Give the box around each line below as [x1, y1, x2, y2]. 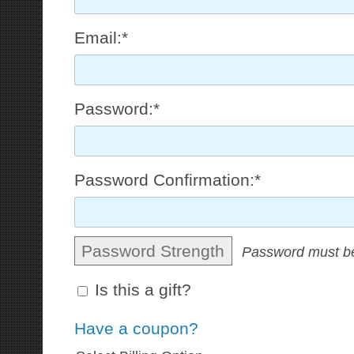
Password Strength [81, 241, 225, 260]
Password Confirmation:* [73, 170, 261, 189]
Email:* [73, 28, 128, 47]
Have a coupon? [73, 318, 198, 337]
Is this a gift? [94, 280, 191, 299]
